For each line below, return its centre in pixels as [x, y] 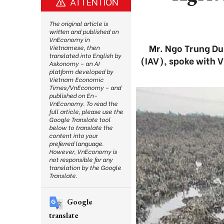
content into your [73, 135]
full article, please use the [86, 111]
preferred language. [76, 143]
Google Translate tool [80, 119]
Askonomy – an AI [74, 63]
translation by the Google [85, 167]
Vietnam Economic [76, 79]
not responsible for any [81, 159]
